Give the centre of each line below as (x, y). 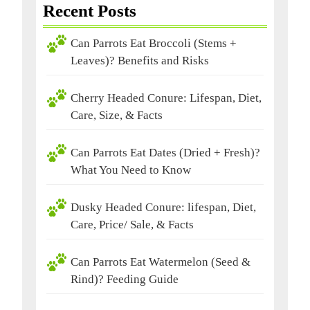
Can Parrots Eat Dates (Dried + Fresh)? (165, 152)
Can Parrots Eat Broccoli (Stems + (154, 43)
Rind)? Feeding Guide (125, 279)
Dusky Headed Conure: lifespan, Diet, (163, 207)
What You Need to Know (131, 170)
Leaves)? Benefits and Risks (140, 60)
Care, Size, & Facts (117, 115)
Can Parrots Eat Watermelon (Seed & (161, 262)
